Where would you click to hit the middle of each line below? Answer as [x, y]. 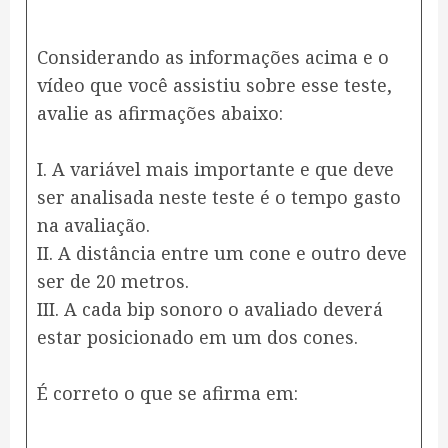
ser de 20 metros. [113, 281]
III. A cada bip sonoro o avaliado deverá [210, 309]
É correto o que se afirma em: [167, 393]
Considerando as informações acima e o [213, 57]
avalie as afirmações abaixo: [160, 113]
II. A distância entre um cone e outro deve [222, 253]
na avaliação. [93, 225]
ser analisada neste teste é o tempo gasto [219, 197]
